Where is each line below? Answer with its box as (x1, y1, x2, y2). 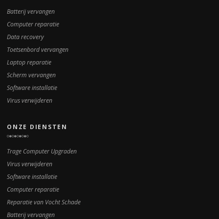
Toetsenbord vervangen (7, 45, 68, 54)
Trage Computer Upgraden (7, 147, 77, 156)
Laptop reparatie (7, 58, 51, 67)
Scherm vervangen (7, 71, 56, 80)
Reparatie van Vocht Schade (7, 198, 81, 207)
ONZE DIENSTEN (7, 122, 67, 131)
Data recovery (7, 33, 44, 42)
